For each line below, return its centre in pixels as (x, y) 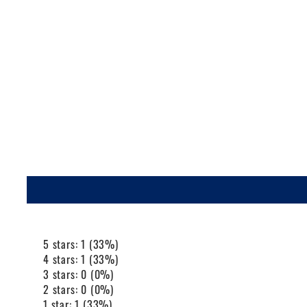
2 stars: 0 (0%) (78, 289)
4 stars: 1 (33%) (81, 259)
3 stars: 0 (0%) (78, 274)
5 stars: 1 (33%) (81, 244)
